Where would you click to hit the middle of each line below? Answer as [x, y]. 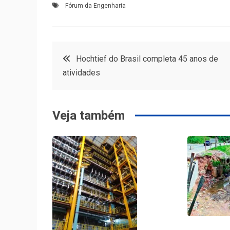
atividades [81, 73]
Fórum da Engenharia [95, 6]
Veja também [89, 116]
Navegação [93, 55]
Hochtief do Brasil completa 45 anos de [147, 59]
